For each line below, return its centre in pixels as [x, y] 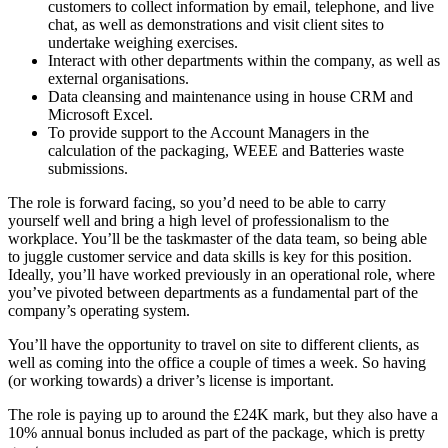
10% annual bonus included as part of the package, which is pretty [216, 432]
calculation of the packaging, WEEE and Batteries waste [226, 150]
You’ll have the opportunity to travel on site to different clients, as [213, 344]
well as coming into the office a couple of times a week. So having [217, 362]
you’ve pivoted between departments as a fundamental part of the [213, 292]
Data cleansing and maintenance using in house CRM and [230, 96]
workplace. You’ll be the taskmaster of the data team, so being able [217, 238]
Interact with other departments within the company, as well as [244, 60]
